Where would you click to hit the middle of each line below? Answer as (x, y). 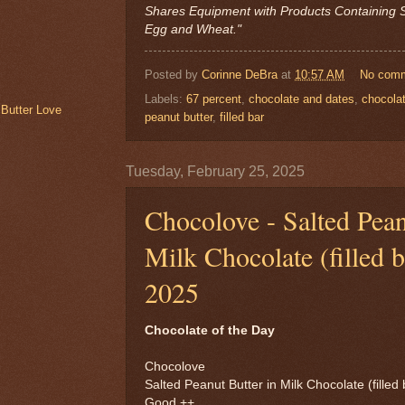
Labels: (165, 99)
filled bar (242, 117)
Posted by (173, 74)
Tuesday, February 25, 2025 (215, 171)
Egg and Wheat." (193, 29)
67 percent (214, 99)
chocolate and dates (301, 99)
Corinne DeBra (240, 74)
